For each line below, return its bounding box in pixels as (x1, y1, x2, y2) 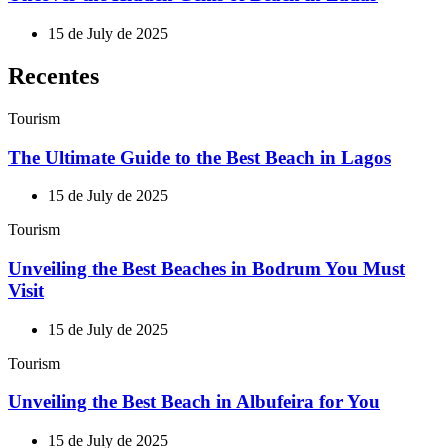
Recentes (8, 62, 99, 89)
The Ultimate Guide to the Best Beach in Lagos (8, 146, 391, 168)
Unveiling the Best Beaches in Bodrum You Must (8, 258, 405, 280)
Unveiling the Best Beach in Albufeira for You (8, 391, 380, 413)
